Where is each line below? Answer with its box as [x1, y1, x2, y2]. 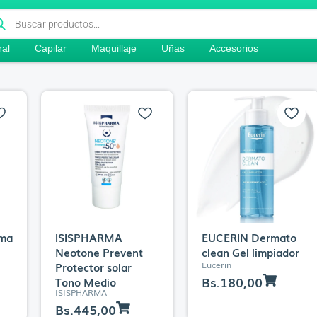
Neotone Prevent [54, 243, 143, 260]
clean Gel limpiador [201, 243, 299, 260]
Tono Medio [54, 273, 116, 289]
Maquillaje [91, 42, 137, 54]
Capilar [35, 42, 67, 54]
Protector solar [54, 258, 132, 275]
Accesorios [209, 42, 258, 54]
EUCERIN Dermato [201, 229, 296, 245]
